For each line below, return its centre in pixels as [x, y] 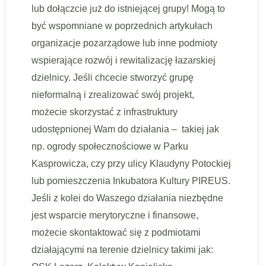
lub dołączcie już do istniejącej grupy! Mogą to [128, 9]
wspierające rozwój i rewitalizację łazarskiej [123, 60]
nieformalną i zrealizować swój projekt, [113, 95]
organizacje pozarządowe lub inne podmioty [124, 43]
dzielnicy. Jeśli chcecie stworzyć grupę [113, 77]
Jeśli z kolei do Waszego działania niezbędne [127, 198]
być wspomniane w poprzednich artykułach [122, 26]
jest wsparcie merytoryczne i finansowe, [115, 215]
